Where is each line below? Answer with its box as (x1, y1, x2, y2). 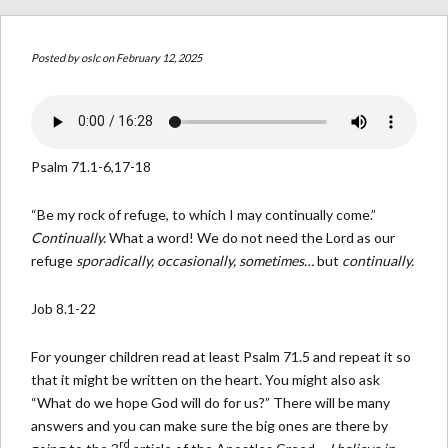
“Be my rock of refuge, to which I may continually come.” (31, 205, 376, 223)
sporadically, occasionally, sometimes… (76, 251, 317, 269)
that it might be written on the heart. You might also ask (31, 370, 380, 388)
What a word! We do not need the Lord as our (109, 228, 395, 246)
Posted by (31, 50, 81, 64)
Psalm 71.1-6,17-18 (31, 157, 151, 175)
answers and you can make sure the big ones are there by (31, 416, 388, 434)
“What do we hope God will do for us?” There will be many (31, 393, 390, 411)
